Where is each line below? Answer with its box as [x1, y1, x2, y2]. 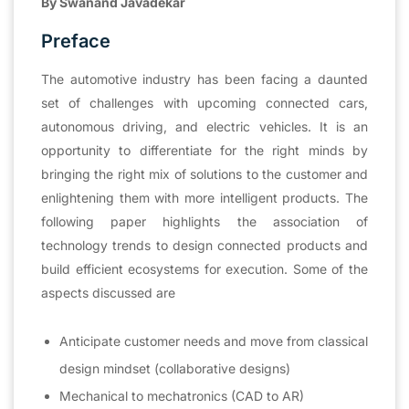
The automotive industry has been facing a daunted [41, 70, 368, 87]
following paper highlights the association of [41, 213, 368, 229]
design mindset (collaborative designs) [59, 360, 290, 376]
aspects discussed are [41, 284, 175, 300]
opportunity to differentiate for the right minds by [41, 142, 368, 158]
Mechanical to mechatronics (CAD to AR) [59, 387, 304, 404]
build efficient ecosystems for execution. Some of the [41, 260, 368, 277]
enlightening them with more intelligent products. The [41, 189, 368, 205]
